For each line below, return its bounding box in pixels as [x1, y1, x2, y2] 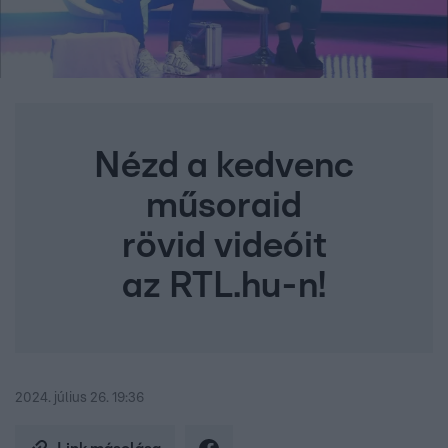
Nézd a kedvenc [94, 148, 354, 185]
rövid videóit [121, 228, 327, 265]
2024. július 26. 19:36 [15, 391, 144, 406]
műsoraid [146, 188, 302, 225]
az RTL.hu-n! [122, 268, 326, 305]
